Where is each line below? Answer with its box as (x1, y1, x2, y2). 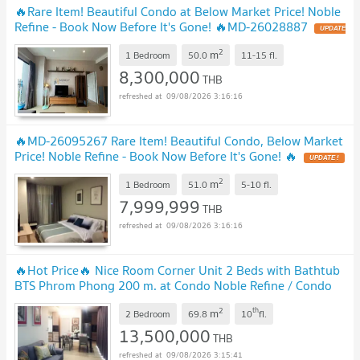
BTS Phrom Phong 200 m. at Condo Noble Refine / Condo (14, 275, 332, 297)
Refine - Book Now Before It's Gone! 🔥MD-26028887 (14, 16, 308, 38)
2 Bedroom (125, 305, 170, 321)
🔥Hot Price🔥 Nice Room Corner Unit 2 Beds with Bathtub (14, 260, 340, 281)
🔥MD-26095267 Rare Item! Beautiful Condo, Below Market (14, 130, 343, 152)
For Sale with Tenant (14, 290, 128, 312)
